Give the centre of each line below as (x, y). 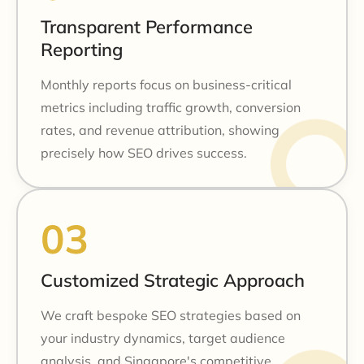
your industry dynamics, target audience (163, 338)
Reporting (82, 49)
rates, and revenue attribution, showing (160, 130)
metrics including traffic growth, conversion (171, 107)
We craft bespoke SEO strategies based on (171, 315)
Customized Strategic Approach (173, 280)
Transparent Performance (147, 26)
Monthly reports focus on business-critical (166, 84)
